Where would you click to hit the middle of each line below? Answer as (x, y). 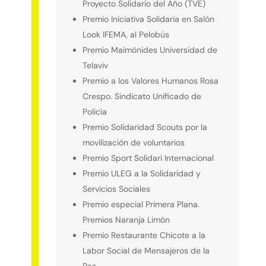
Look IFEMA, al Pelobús (126, 34)
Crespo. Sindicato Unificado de (142, 96)
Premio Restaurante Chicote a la (144, 235)
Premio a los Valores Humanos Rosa (150, 80)
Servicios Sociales (116, 189)
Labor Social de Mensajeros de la (146, 250)
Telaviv (95, 65)
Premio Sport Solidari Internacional (148, 158)
